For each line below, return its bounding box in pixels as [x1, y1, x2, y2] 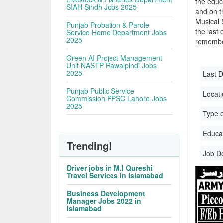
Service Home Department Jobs [66, 27, 167, 37]
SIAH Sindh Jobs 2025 [66, 2, 137, 12]
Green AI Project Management [66, 53, 163, 63]
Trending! [67, 138, 112, 153]
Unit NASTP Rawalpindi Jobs [66, 60, 157, 70]
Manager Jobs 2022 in [67, 196, 142, 206]
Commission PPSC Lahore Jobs [66, 93, 167, 103]
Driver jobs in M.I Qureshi [67, 163, 153, 173]
